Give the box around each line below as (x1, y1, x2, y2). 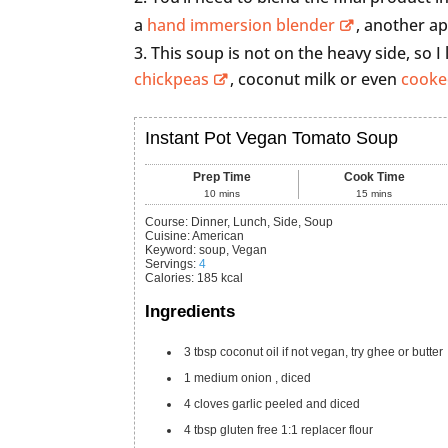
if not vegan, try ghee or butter (282, 344, 444, 359)
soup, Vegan (199, 243, 268, 258)
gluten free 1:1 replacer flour (220, 422, 374, 437)
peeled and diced (265, 396, 361, 411)
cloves (194, 396, 230, 411)
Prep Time (192, 170, 251, 185)
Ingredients (145, 301, 236, 321)
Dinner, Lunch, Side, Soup (191, 215, 334, 230)
